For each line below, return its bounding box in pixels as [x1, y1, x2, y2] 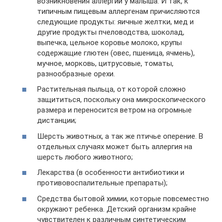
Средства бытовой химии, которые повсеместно [37, 194, 209, 203]
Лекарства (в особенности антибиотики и [37, 168, 184, 177]
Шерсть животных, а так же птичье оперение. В [37, 131, 203, 141]
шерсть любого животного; [37, 152, 133, 162]
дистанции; [37, 116, 76, 125]
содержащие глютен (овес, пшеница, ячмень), [37, 48, 195, 57]
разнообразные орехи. [37, 69, 115, 78]
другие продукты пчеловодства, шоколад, [37, 27, 184, 37]
